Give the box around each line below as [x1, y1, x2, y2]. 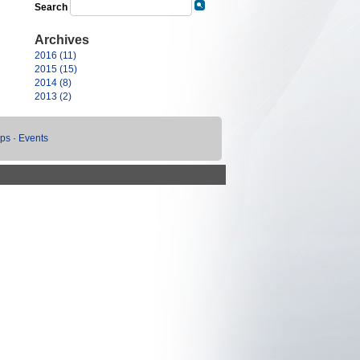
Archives [35, 33, 89, 47]
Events [18, 133, 48, 144]
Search [35, 2, 67, 14]
